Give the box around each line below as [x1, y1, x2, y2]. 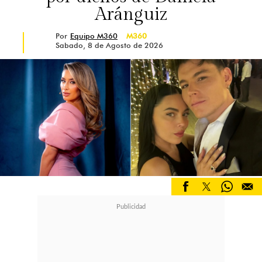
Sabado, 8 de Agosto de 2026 [56, 40, 163, 50]
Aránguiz [95, 4, 167, 25]
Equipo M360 [70, 31, 118, 40]
